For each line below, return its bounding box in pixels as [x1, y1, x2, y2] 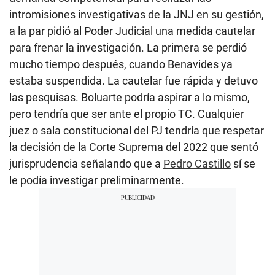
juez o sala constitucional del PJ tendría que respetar [9, 123, 264, 137]
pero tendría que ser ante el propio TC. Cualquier [9, 107, 244, 120]
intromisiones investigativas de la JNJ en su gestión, [9, 7, 264, 21]
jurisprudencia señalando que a [9, 157, 163, 170]
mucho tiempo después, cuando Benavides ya [9, 57, 233, 71]
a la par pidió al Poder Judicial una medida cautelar [9, 24, 255, 37]
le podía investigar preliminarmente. [9, 173, 184, 187]
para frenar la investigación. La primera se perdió [9, 41, 247, 54]
